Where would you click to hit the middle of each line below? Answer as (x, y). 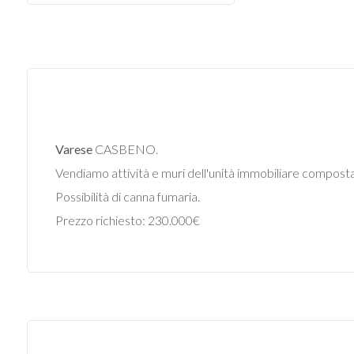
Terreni (55, 128)
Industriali (62, 83)
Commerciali (68, 38)
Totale (43, 335)
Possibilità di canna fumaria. (127, 196)
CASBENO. (125, 149)
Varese (73, 149)
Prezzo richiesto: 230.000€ (127, 220)
